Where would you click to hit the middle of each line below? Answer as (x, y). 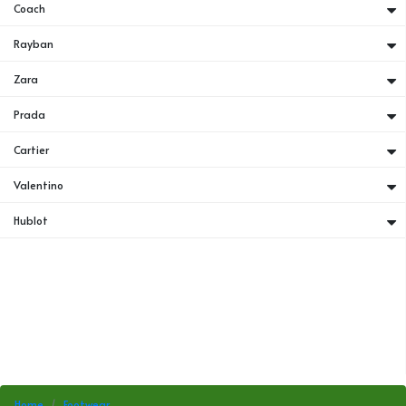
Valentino (39, 185)
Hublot (31, 220)
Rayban (34, 43)
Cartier (32, 150)
